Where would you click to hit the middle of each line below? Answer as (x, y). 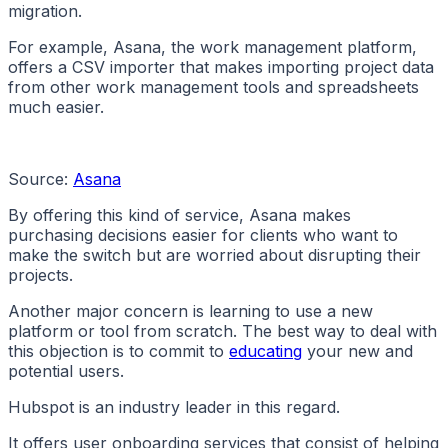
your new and (357, 351)
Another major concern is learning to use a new (190, 311)
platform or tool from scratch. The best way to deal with (222, 331)
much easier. (56, 107)
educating (265, 351)
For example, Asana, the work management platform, (212, 47)
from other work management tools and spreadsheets (213, 87)
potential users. (66, 371)
